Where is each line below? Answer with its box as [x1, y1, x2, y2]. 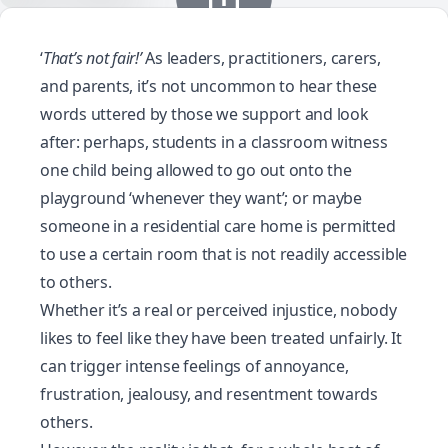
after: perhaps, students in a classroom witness [40, 131, 388, 153]
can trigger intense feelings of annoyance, [40, 355, 349, 377]
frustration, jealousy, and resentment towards [40, 383, 378, 405]
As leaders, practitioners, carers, [145, 47, 381, 69]
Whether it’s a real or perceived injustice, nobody [40, 299, 397, 321]
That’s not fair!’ [42, 47, 146, 69]
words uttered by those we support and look [40, 103, 369, 125]
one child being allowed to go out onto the [40, 159, 352, 181]
